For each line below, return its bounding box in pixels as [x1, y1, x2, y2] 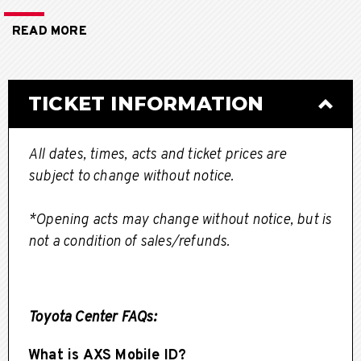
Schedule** [8, 3, 85, 23]
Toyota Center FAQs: [28, 308, 156, 327]
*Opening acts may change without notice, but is [28, 210, 332, 230]
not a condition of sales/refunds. [28, 232, 230, 251]
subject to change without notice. [28, 167, 234, 186]
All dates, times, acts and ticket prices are [28, 145, 286, 164]
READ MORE [12, 23, 87, 39]
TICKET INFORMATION [28, 91, 264, 115]
